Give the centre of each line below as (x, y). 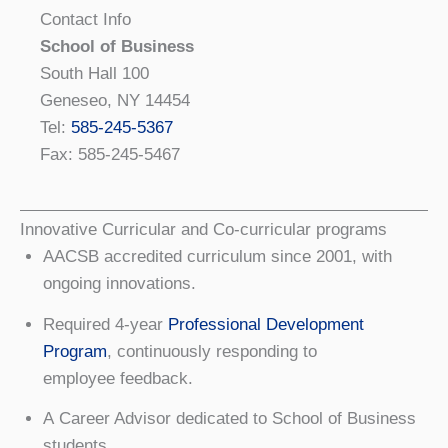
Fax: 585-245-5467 (110, 155)
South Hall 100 (94, 74)
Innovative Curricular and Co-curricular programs (203, 230)
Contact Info (85, 20)
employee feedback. (117, 378)
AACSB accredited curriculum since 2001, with (217, 257)
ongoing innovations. (119, 284)
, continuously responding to (211, 351)
